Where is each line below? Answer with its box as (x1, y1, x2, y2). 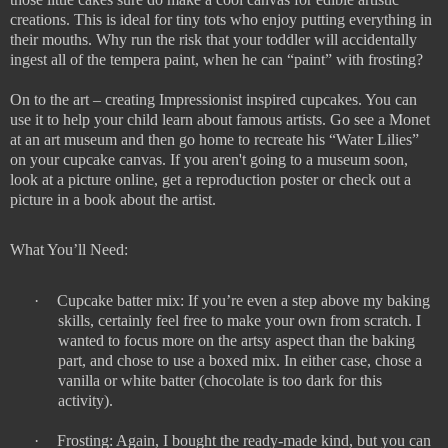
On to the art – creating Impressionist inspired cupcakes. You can (10, 90, 417, 108)
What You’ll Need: (10, 241, 128, 259)
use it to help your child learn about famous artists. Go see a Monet (10, 110, 430, 128)
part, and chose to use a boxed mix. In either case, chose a (58, 352, 422, 370)
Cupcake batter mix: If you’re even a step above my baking (57, 292, 430, 310)
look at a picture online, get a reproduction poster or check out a (10, 170, 411, 188)
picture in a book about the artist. (10, 190, 216, 208)
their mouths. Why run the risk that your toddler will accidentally (10, 30, 417, 48)
